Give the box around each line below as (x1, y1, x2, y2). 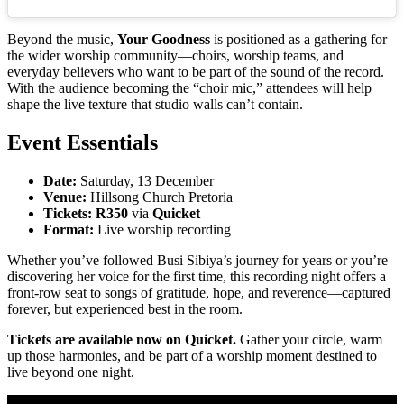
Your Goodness (117, 32, 210, 48)
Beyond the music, (7, 32, 117, 48)
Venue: (43, 188, 87, 205)
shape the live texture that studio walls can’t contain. (7, 96, 303, 113)
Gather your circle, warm (236, 331, 382, 347)
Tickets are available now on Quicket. (7, 331, 236, 347)
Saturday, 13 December (77, 172, 214, 188)
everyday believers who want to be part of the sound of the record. (7, 64, 384, 80)
